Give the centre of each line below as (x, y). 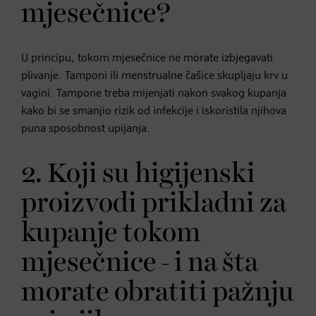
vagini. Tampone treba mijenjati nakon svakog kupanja (154, 93)
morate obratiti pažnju (158, 292)
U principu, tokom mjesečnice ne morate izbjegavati (147, 58)
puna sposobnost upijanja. (86, 129)
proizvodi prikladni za (154, 203)
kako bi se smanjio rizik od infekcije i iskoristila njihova (154, 111)
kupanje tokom (111, 233)
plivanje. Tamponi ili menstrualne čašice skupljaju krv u (154, 76)
